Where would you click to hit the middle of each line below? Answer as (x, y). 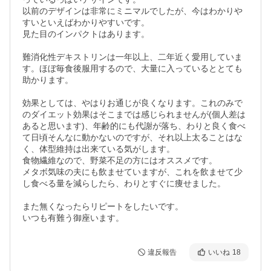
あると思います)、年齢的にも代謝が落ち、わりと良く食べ (134, 126)
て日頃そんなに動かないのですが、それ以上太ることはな (132, 137)
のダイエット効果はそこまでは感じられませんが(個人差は (134, 114)
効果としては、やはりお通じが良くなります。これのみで (132, 103)
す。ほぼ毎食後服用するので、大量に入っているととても (132, 68)
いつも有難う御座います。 (73, 218)
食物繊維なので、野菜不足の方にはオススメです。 (120, 160)
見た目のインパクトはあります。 (86, 34)
